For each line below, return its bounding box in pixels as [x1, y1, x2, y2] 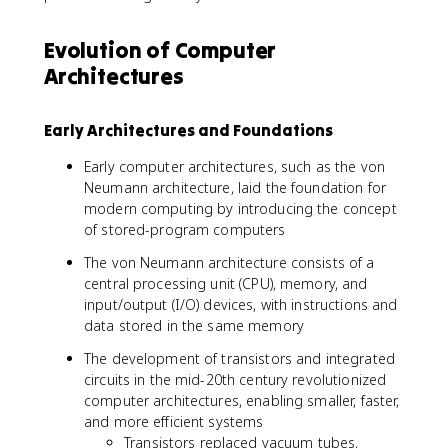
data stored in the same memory [84, 316, 304, 335]
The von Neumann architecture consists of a [84, 253, 375, 272]
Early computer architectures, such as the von [84, 157, 385, 176]
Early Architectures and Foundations [44, 120, 333, 140]
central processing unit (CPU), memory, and [84, 274, 368, 293]
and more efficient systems [84, 412, 264, 431]
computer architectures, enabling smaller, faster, [84, 391, 400, 410]
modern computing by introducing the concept [84, 199, 397, 218]
